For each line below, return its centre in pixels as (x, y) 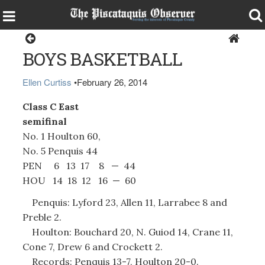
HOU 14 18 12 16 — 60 (79, 180)
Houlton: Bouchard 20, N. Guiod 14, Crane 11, (127, 232)
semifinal (44, 121)
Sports (134, 38)
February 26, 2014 (112, 82)
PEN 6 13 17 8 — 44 (79, 165)
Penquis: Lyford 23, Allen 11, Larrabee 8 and (125, 202)
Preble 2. (42, 217)
